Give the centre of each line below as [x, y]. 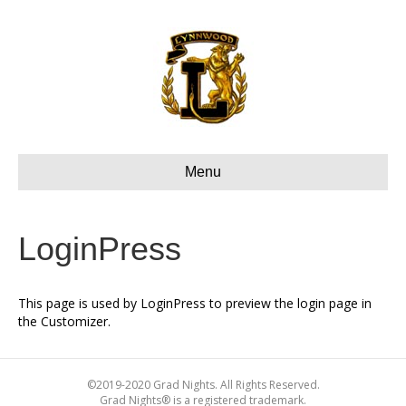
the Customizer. [64, 321]
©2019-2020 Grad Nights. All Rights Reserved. [203, 385]
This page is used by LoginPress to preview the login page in [195, 303]
